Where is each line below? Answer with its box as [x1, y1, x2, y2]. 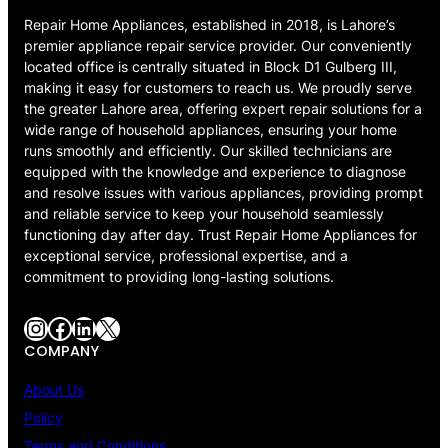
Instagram [23, 312, 44, 342]
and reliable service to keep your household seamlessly [24, 204, 384, 222]
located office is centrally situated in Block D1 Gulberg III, [24, 57, 397, 75]
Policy [24, 409, 63, 427]
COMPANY [24, 340, 99, 361]
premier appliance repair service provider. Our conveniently [24, 36, 412, 54]
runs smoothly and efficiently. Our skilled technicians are [24, 141, 392, 159]
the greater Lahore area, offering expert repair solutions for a [24, 99, 422, 117]
